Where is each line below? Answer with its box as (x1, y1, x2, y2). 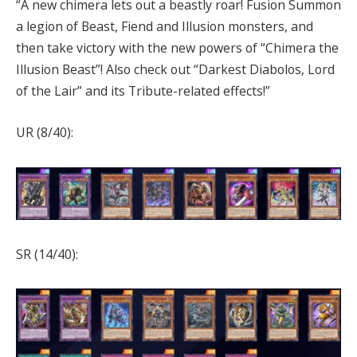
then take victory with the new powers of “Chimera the (16, 39, 339, 57)
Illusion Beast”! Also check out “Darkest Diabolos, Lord (16, 61, 335, 79)
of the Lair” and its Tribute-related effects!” (16, 82, 270, 100)
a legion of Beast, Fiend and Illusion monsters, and (16, 18, 313, 36)
